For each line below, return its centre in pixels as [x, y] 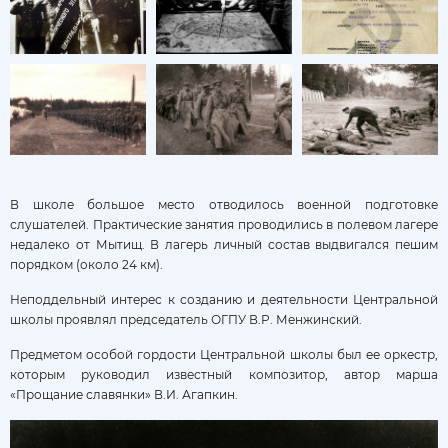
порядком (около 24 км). [86, 265]
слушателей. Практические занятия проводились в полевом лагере [224, 225]
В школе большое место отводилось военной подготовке [224, 205]
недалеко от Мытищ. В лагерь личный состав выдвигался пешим [224, 245]
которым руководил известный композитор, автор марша [224, 375]
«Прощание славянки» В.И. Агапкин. [124, 395]
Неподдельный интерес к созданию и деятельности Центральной [224, 300]
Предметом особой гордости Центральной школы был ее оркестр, [224, 355]
